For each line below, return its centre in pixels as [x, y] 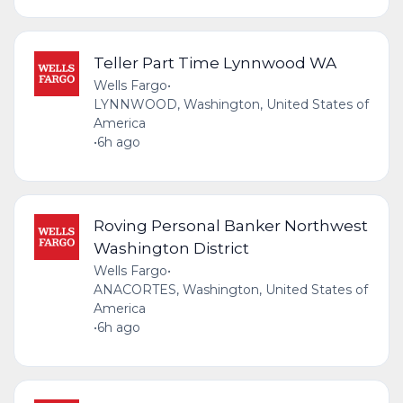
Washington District [171, 248]
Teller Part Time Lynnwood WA [215, 62]
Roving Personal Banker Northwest [230, 226]
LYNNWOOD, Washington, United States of [231, 104]
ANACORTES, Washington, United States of [230, 290]
